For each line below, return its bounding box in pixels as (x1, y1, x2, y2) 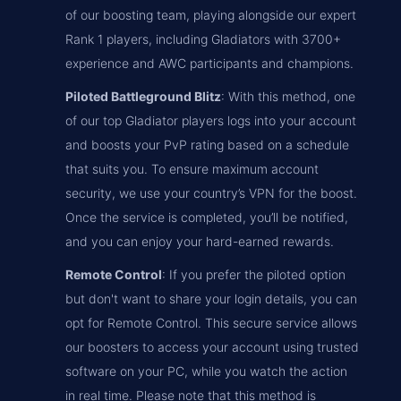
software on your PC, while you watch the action (65, 363, 347, 379)
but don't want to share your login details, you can (65, 291, 357, 306)
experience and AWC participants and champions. (65, 55, 354, 71)
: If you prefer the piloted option (162, 267, 346, 282)
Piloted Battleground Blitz (65, 89, 221, 104)
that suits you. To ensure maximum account (65, 161, 319, 176)
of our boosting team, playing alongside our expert (65, 7, 356, 22)
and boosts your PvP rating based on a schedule (65, 137, 349, 152)
